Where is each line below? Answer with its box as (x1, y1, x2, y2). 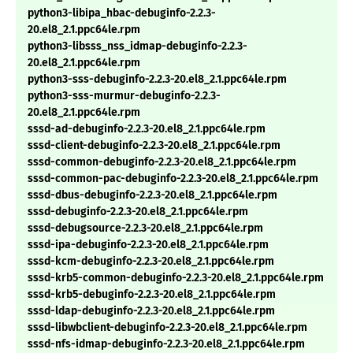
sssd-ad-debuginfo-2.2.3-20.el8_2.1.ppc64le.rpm (28, 122, 266, 136)
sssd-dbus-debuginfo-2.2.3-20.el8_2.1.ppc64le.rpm (28, 188, 277, 203)
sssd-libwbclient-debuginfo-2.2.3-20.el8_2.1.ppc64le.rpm (28, 321, 307, 335)
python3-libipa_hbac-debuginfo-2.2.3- (28, 6, 216, 20)
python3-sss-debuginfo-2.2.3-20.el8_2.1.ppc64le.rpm (28, 72, 287, 87)
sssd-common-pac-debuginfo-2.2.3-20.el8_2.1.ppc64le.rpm (28, 172, 318, 186)
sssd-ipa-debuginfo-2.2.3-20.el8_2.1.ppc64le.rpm (28, 238, 269, 252)
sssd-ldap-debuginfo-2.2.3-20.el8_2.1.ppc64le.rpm (28, 304, 275, 318)
